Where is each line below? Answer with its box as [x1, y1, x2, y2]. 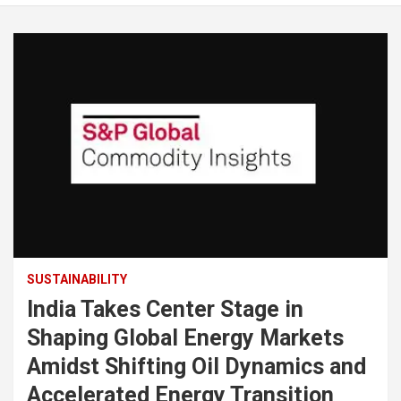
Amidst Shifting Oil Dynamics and [27, 353, 366, 380]
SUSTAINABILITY [27, 271, 127, 286]
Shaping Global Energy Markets [27, 324, 344, 351]
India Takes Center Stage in [27, 295, 303, 322]
